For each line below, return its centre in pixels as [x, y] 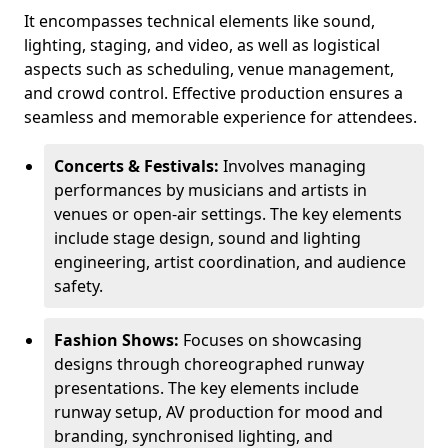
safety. [78, 286]
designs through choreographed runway [209, 364]
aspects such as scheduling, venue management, [209, 69]
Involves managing [294, 166]
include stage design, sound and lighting [207, 238]
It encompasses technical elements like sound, [199, 21]
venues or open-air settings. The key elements [228, 214]
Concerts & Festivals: [138, 166]
